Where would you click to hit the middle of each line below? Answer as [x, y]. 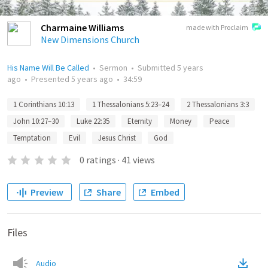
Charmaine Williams [82, 28]
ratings [101, 160]
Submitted [157, 68]
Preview [47, 192]
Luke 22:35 [93, 121]
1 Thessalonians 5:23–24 [130, 104]
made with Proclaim [217, 27]
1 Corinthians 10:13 [44, 104]
